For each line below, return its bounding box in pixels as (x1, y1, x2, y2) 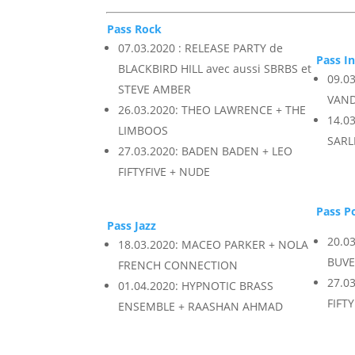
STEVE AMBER (118, 82, 192, 97)
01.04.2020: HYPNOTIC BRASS (118, 278, 274, 294)
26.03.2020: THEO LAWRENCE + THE (118, 102, 307, 118)
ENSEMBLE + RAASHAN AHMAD (118, 299, 284, 315)
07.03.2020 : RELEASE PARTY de (118, 40, 284, 56)
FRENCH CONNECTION (118, 258, 239, 273)
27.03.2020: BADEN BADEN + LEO (118, 143, 293, 159)
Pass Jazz (107, 218, 157, 234)
